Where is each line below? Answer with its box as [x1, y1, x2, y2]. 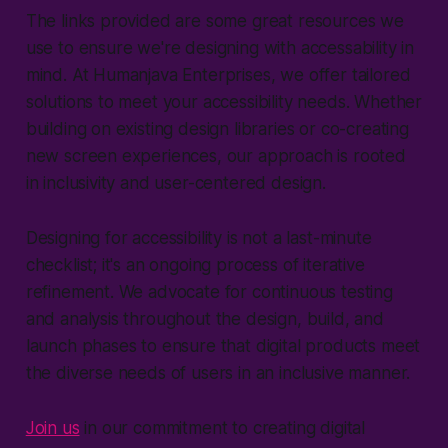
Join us [25, 417, 80, 438]
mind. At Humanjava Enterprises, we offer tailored [25, 64, 411, 85]
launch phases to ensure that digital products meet [25, 335, 421, 356]
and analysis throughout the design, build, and [25, 308, 384, 329]
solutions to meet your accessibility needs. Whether [25, 91, 423, 112]
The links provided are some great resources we [25, 10, 404, 31]
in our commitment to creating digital [79, 417, 366, 438]
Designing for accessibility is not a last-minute [25, 227, 372, 248]
